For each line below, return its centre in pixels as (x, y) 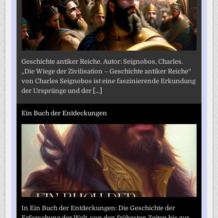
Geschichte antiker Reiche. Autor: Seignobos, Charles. (102, 61)
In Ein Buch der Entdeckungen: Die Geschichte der (99, 208)
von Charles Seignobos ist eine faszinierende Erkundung (109, 81)
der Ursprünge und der (57, 91)
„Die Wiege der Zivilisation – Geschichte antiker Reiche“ (107, 71)
